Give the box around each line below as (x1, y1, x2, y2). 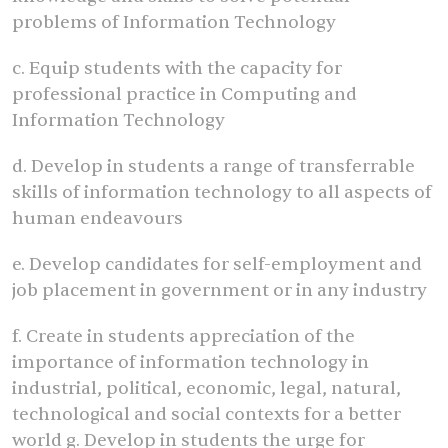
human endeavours (12, 207, 187, 231)
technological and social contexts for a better (12, 403, 401, 427)
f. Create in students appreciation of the (12, 325, 355, 349)
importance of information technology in (12, 351, 369, 375)
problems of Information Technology (12, 11, 340, 35)
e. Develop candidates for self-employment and (12, 253, 422, 277)
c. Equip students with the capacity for (12, 57, 342, 81)
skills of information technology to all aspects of (12, 181, 432, 205)
